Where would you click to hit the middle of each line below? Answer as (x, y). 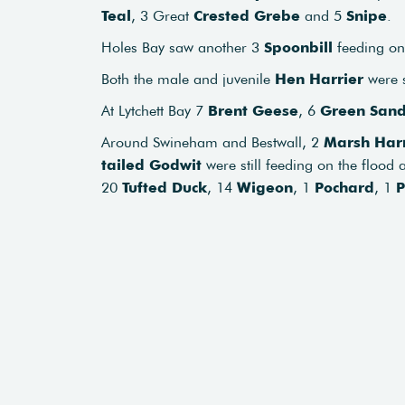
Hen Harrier (319, 79)
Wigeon (265, 187)
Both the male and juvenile (188, 79)
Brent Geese (253, 110)
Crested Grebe (247, 15)
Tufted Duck (165, 187)
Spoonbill (298, 47)
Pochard (344, 187)
